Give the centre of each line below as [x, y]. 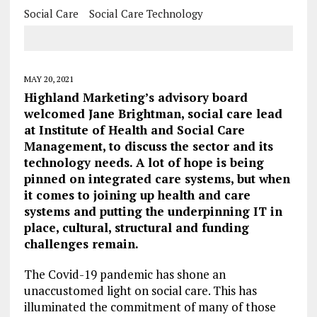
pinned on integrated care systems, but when [157, 179]
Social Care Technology [146, 13]
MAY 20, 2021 [48, 79]
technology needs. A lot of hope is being [144, 162]
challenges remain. [81, 244]
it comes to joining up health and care [137, 195]
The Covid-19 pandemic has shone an [125, 274]
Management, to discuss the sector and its [148, 146]
